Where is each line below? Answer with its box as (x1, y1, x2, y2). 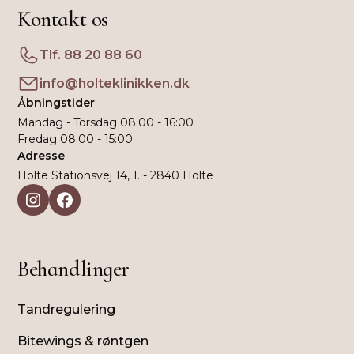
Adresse (17, 148, 66, 163)
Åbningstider (17, 95, 96, 110)
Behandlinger (17, 254, 130, 282)
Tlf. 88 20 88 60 (40, 47, 143, 62)
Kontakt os (17, 5, 108, 32)
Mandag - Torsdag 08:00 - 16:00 (17, 115, 194, 130)
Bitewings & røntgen (17, 333, 149, 348)
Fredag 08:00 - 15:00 (17, 131, 134, 146)
